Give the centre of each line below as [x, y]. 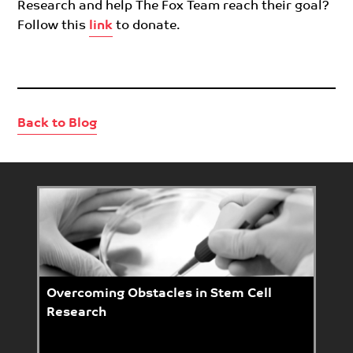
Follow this [54, 26]
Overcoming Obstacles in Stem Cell [159, 294]
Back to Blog [58, 123]
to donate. [147, 26]
